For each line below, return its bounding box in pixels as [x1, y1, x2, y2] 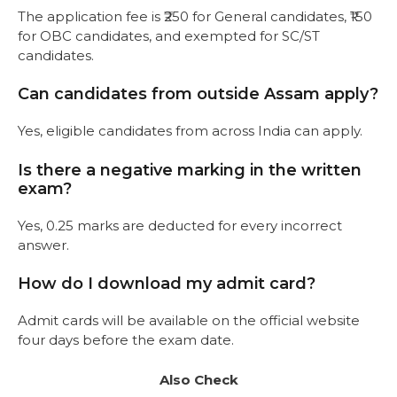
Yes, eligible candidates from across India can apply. [18, 122, 362, 140]
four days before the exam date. [18, 331, 234, 349]
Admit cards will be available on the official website [18, 312, 360, 330]
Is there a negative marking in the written [18, 160, 362, 180]
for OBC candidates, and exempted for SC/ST [18, 27, 320, 44]
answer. [18, 236, 69, 253]
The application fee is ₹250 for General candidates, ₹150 [18, 7, 372, 25]
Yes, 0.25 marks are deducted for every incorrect [18, 216, 342, 234]
